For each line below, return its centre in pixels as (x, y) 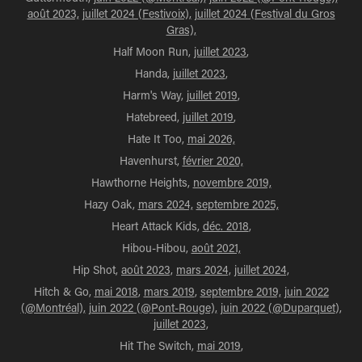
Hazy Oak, (111, 204)
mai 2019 (219, 345)
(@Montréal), (53, 307)
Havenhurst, (151, 160)
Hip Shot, (97, 269)
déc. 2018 (225, 226)
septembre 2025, (237, 204)
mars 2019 (169, 291)
